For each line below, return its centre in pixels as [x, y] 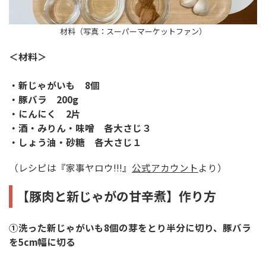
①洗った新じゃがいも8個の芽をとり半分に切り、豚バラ [130, 227]
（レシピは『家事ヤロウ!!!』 [70, 167]
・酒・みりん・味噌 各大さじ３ [80, 128]
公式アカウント [165, 167]
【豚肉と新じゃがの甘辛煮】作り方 [116, 196]
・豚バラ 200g [44, 99]
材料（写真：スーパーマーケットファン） [133, 31]
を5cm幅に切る [42, 241]
